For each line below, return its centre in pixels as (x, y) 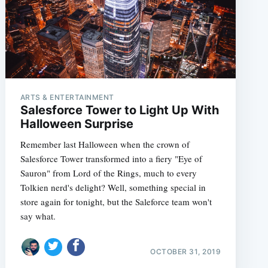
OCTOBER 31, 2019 (186, 251)
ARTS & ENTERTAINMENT (67, 97)
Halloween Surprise (77, 124)
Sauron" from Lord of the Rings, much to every (108, 173)
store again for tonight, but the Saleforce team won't (116, 202)
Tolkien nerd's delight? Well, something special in (113, 187)
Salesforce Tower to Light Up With (119, 110)
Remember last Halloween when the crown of (105, 144)
